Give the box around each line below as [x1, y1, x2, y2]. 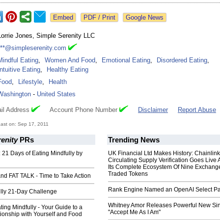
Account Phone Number [40, 106, 119, 114]
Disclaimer [138, 106, 168, 114]
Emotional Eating [102, 56, 150, 64]
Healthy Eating [47, 66, 88, 74]
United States [37, 90, 76, 98]
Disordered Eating [157, 56, 207, 64]
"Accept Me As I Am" [108, 209, 161, 216]
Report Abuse [178, 106, 216, 114]
